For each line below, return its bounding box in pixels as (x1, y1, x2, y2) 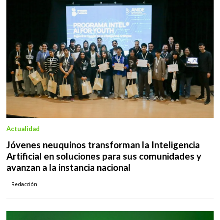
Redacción (11, 180, 38, 188)
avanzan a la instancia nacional (6, 162, 131, 173)
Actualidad (6, 124, 40, 133)
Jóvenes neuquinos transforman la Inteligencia (6, 139, 200, 150)
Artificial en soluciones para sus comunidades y (6, 150, 201, 162)
